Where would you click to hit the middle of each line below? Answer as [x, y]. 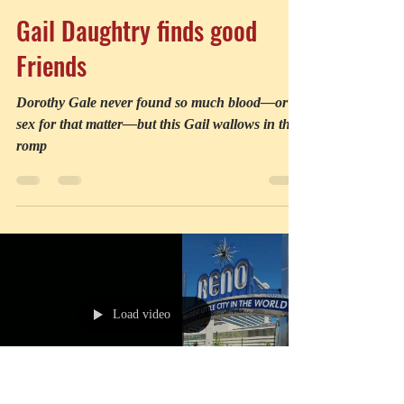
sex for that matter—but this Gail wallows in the [156, 268]
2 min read [114, 133]
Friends [51, 210]
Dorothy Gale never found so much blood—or [152, 247]
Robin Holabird [87, 118]
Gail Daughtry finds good [137, 174]
